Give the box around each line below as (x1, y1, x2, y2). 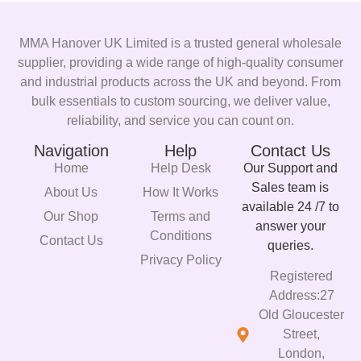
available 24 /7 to (241, 199, 339, 214)
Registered (270, 269, 334, 284)
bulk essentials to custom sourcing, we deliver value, (31, 94, 330, 109)
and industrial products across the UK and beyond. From (20, 75, 341, 89)
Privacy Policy (139, 252, 222, 267)
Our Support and (243, 160, 338, 175)
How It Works (143, 185, 218, 199)
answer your (255, 218, 326, 233)
